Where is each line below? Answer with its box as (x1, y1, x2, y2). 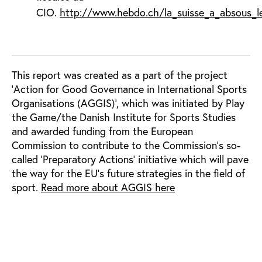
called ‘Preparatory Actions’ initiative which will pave (12, 151, 249, 166)
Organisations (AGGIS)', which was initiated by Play (12, 95, 244, 110)
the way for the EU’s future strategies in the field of (12, 166, 245, 180)
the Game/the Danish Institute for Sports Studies (12, 109, 236, 124)
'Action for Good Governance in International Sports (12, 81, 247, 96)
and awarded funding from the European (12, 123, 193, 138)
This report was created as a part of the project (12, 67, 227, 82)
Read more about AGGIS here (41, 180, 175, 194)
